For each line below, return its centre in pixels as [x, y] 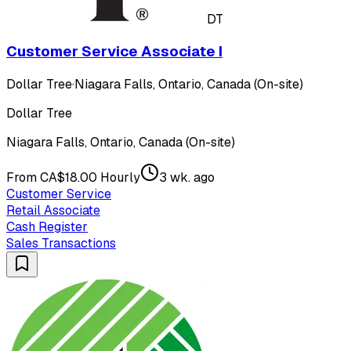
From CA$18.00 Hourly [73, 178]
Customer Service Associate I [114, 52]
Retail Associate [53, 211]
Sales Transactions [61, 244]
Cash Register [47, 227]
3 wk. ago [187, 178]
